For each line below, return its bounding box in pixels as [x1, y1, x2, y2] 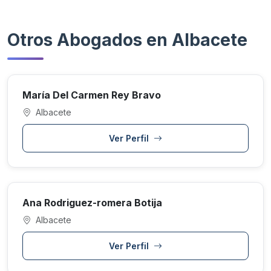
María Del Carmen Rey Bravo [22, 89, 161, 101]
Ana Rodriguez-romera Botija [22, 197, 162, 209]
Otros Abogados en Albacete [7, 30, 247, 50]
